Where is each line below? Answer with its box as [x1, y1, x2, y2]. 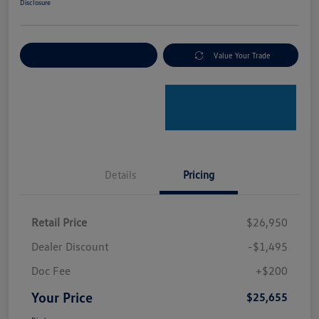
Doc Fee [31, 263, 70, 278]
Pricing [183, 168, 214, 182]
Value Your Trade [214, 51, 271, 61]
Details [105, 168, 136, 182]
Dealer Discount [31, 239, 109, 254]
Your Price [31, 288, 93, 306]
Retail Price [31, 215, 87, 230]
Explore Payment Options [46, 51, 132, 61]
